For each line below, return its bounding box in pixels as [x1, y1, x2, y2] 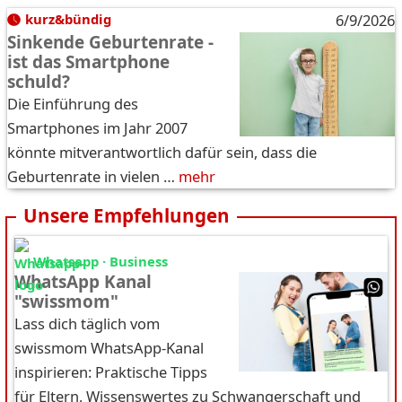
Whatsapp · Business [33, 252, 168, 271]
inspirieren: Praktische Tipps [14, 362, 207, 383]
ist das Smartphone [7, 50, 170, 74]
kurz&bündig [24, 10, 111, 29]
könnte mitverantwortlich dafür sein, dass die [7, 142, 317, 163]
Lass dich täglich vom [14, 313, 160, 335]
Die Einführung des [7, 93, 138, 115]
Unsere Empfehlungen [23, 203, 230, 229]
